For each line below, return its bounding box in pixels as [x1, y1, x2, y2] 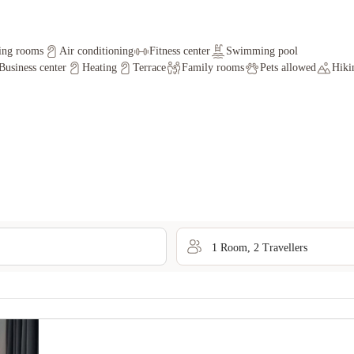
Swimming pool [226, 45, 298, 57]
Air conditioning [59, 45, 134, 57]
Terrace [133, 62, 166, 73]
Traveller [259, 241, 304, 254]
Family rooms [182, 62, 244, 73]
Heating [82, 62, 117, 73]
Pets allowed [260, 62, 316, 73]
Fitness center [149, 45, 210, 57]
